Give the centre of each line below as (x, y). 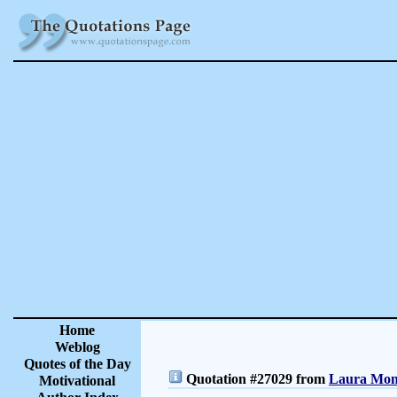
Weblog (77, 347)
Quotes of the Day (77, 364)
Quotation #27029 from (256, 379)
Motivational (77, 381)
